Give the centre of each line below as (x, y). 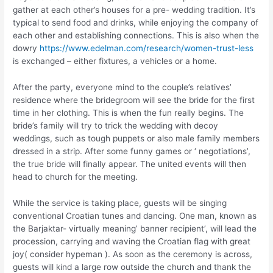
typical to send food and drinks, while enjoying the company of (136, 22)
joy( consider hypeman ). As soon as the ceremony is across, (133, 254)
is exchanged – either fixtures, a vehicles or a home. (115, 61)
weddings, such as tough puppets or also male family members (136, 138)
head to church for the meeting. (76, 176)
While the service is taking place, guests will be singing (120, 203)
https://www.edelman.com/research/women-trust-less (147, 48)
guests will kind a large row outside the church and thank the (132, 267)
